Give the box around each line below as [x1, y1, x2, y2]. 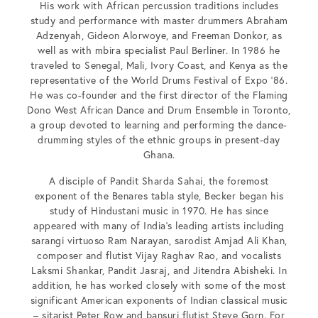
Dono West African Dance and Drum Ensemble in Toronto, [27, 103, 291, 117]
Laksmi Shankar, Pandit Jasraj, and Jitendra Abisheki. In [31, 263, 287, 278]
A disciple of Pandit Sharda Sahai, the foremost [49, 174, 269, 188]
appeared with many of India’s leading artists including [33, 219, 285, 233]
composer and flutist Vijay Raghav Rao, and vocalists [37, 248, 281, 263]
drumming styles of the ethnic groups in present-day [38, 133, 280, 147]
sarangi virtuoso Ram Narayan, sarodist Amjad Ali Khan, [31, 234, 287, 248]
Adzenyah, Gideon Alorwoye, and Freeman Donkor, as [35, 28, 283, 43]
